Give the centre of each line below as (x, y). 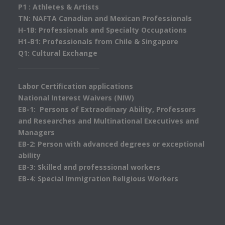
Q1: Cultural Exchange (59, 53)
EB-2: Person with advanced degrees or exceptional (111, 144)
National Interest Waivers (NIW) (76, 98)
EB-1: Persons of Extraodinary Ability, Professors (107, 109)
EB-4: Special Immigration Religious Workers (98, 179)
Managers (36, 132)
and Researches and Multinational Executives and (108, 121)
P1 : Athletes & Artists (58, 7)
